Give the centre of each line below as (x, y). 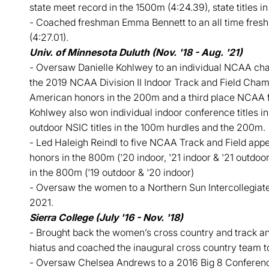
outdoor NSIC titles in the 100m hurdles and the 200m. (147, 127)
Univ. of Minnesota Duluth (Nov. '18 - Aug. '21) (136, 52)
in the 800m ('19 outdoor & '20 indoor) (111, 172)
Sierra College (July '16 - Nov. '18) (106, 217)
